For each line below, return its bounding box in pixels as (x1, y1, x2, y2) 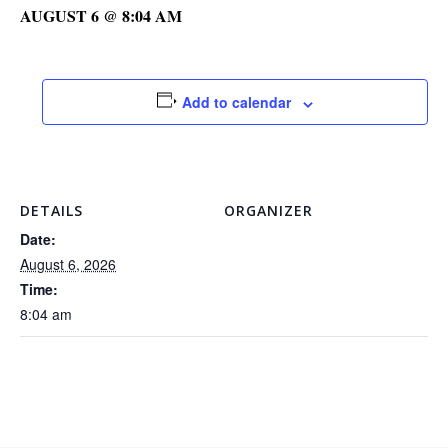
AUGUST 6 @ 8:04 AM (20, 4, 182, 28)
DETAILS (20, 201, 83, 221)
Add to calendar (182, 92, 292, 113)
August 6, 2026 (20, 254, 116, 275)
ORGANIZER (224, 201, 313, 221)
